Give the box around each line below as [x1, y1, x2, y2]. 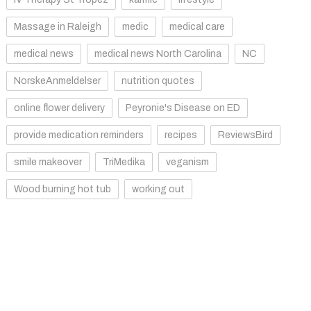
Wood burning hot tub [13, 183, 111, 194]
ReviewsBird [217, 129, 273, 140]
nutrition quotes [121, 75, 194, 86]
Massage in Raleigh [13, 21, 101, 32]
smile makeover [13, 156, 82, 167]
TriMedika [102, 156, 145, 167]
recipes [164, 129, 197, 140]
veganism [165, 156, 209, 167]
